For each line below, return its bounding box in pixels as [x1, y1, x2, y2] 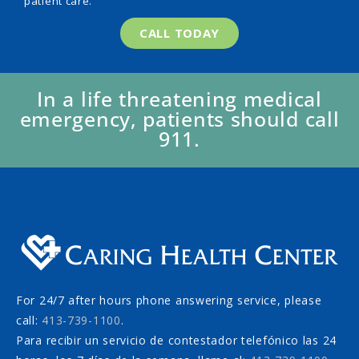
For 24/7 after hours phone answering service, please [16, 292, 322, 308]
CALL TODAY [139, 24, 220, 41]
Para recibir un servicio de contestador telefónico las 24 [16, 332, 337, 348]
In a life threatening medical [37, 84, 322, 112]
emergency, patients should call [19, 104, 340, 132]
